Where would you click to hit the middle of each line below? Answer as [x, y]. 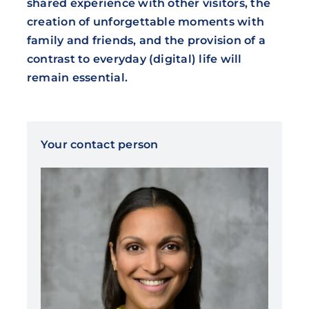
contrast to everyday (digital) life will [134, 59]
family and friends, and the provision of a [146, 41]
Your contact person [99, 145]
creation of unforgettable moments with [146, 22]
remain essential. [77, 78]
